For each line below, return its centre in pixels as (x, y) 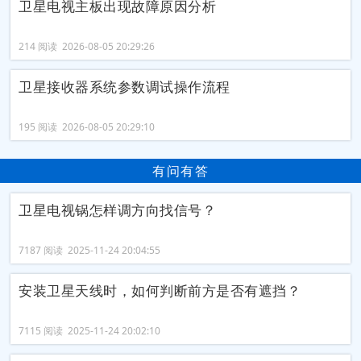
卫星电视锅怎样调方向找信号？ (118, 210)
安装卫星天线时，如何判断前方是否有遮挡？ (160, 291)
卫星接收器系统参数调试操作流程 (124, 86)
